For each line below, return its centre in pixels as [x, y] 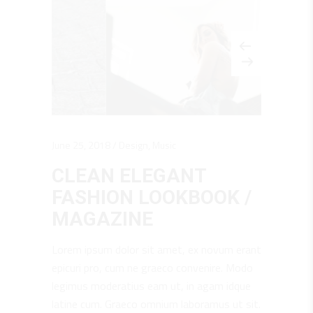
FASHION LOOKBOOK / [152, 197]
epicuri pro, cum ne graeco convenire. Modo [152, 267]
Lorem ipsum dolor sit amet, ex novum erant [156, 249]
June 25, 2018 [81, 145]
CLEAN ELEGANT [129, 175]
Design [133, 145]
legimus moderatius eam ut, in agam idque [151, 285]
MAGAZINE [102, 219]
